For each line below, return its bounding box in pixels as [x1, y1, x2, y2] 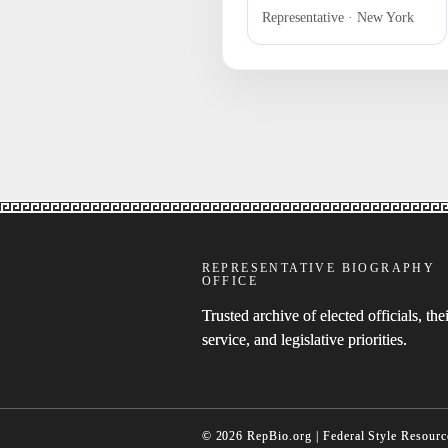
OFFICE [201, 274, 258, 289]
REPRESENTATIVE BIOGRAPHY [201, 261, 436, 276]
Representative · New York [261, 9, 414, 25]
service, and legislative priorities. [201, 331, 407, 349]
